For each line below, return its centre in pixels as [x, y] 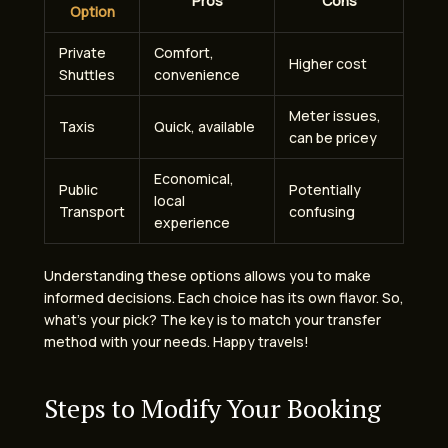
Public [78, 190]
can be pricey [333, 138]
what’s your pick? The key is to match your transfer [212, 320]
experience [192, 223]
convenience [197, 75]
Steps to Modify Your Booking [212, 408]
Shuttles [87, 75]
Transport [92, 212]
